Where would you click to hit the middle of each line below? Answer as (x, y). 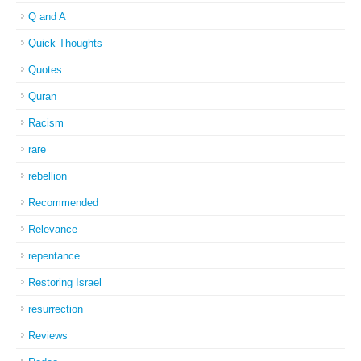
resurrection (56, 309)
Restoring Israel (65, 282)
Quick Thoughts (65, 43)
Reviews (48, 336)
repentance (54, 256)
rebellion (48, 176)
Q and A (47, 17)
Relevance (53, 229)
